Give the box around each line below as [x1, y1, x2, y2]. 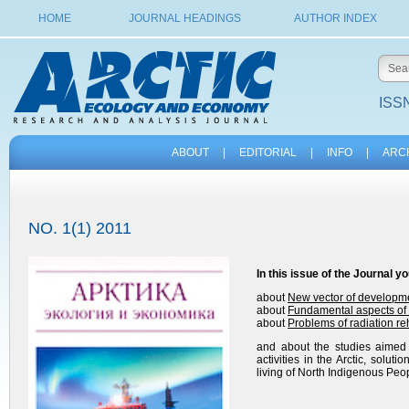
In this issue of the [257, 267, 353, 280]
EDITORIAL [238, 146, 297, 159]
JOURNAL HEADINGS [128, 12, 241, 25]
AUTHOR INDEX [293, 12, 377, 25]
